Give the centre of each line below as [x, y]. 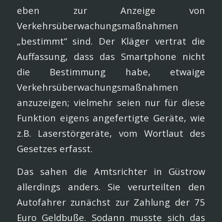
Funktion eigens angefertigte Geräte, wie [111, 117]
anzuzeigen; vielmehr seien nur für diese [111, 102]
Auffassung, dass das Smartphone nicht [111, 56]
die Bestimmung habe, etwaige [111, 71]
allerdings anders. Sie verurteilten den [111, 187]
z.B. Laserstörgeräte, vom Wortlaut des [111, 133]
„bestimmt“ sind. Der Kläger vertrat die [111, 41]
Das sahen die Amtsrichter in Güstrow [111, 171]
